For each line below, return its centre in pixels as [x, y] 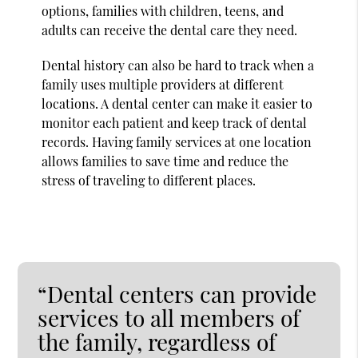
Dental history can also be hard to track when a [178, 65]
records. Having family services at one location [177, 141]
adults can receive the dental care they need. [170, 30]
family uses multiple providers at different [163, 84]
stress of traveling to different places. [149, 180]
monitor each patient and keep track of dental [175, 122]
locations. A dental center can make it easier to [177, 103]
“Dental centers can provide [177, 293]
